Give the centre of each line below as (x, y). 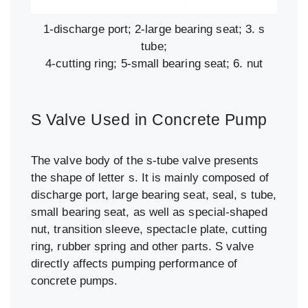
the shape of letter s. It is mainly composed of (150, 177)
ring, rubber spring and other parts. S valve (143, 246)
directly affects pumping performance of (134, 263)
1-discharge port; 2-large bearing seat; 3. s (154, 29)
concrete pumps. (75, 280)
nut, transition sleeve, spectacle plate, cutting (149, 229)
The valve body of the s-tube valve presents (145, 160)
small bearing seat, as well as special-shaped (149, 212)
